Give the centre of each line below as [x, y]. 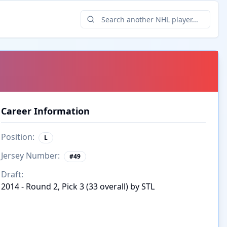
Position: [18, 137]
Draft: [12, 174]
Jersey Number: [30, 156]
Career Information [45, 111]
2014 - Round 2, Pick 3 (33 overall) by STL [78, 186]
